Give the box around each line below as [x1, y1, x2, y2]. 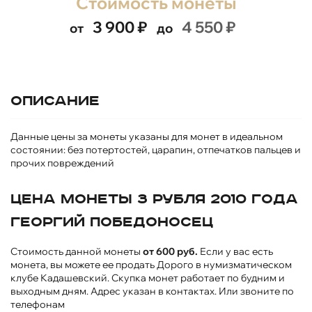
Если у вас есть [198, 244, 273, 258]
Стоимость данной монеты [10, 244, 143, 258]
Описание [10, 92, 100, 109]
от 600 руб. [143, 244, 198, 258]
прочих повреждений [10, 156, 114, 169]
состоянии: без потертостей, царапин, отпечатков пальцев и [10, 143, 301, 156]
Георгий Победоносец [10, 213, 213, 231]
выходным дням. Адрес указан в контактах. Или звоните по [10, 284, 294, 297]
